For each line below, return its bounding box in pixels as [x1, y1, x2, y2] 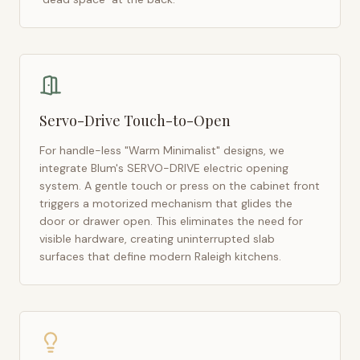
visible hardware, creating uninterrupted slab [39, 231, 275, 246]
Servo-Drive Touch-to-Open [39, 111, 231, 130]
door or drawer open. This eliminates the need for [39, 214, 303, 228]
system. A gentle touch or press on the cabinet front [39, 178, 320, 193]
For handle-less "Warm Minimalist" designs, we [39, 143, 284, 157]
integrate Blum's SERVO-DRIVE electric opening [39, 161, 288, 175]
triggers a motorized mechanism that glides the [39, 196, 292, 211]
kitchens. [235, 249, 281, 264]
